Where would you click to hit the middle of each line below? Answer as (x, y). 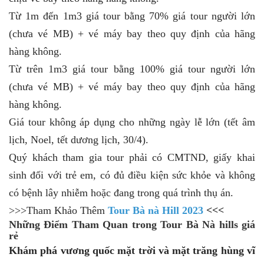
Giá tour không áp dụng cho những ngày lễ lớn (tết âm (132, 122)
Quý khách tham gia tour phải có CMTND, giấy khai (132, 157)
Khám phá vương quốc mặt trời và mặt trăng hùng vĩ (132, 250)
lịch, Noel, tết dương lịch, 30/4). (79, 139)
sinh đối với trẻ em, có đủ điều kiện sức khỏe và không (132, 175)
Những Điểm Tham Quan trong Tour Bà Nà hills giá (132, 224)
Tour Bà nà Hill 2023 (156, 210)
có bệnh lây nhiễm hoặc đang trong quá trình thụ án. (121, 192)
